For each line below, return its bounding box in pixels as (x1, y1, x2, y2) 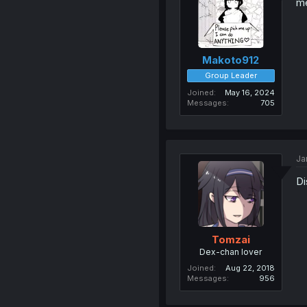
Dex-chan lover (199, 246, 262, 257)
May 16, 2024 (224, 88, 275, 98)
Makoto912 (202, 53, 260, 67)
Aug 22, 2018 (225, 262, 275, 273)
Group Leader (204, 71, 257, 81)
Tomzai (211, 232, 250, 246)
